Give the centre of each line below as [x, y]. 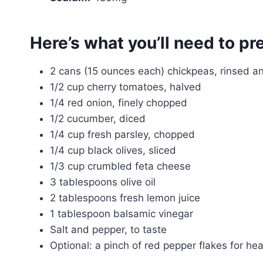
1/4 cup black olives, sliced [113, 150]
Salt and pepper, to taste [108, 229]
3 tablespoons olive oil [103, 182]
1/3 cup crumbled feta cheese [120, 166]
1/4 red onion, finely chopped [119, 102]
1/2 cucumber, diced [98, 118]
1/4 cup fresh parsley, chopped [122, 134]
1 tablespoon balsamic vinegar [122, 213]
